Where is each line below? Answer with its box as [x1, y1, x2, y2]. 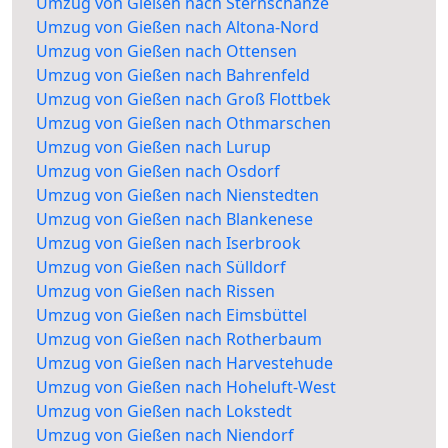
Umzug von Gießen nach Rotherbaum [36, 328, 322, 351]
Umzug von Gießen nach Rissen [36, 280, 275, 303]
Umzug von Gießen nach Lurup [36, 136, 271, 159]
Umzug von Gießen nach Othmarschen [36, 112, 331, 135]
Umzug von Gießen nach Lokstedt [36, 400, 292, 423]
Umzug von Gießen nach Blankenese [36, 208, 313, 231]
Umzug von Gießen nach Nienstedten [36, 184, 319, 207]
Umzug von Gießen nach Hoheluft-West [36, 376, 336, 399]
